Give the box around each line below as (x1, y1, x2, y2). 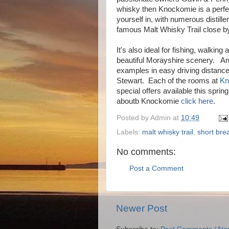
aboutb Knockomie (117, 97, 181, 105)
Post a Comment (129, 165, 184, 172)
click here (181, 97, 213, 105)
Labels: (117, 128, 142, 136)
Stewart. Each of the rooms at (117, 77, 220, 85)
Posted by (117, 113, 150, 122)
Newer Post (116, 203, 167, 214)
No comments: (117, 146, 176, 157)
